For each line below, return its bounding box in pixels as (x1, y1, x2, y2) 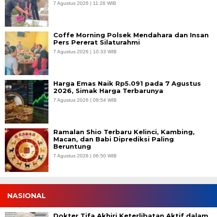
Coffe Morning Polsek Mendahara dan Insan (53, 31, 209, 39)
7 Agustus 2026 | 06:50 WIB (53, 153, 117, 158)
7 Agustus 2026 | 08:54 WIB (53, 97, 117, 103)
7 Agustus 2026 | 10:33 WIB (53, 48, 117, 54)
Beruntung (53, 142, 91, 150)
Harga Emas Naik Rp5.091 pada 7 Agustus (53, 79, 201, 87)
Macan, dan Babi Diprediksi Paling (53, 135, 174, 143)
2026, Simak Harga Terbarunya (53, 86, 163, 94)
